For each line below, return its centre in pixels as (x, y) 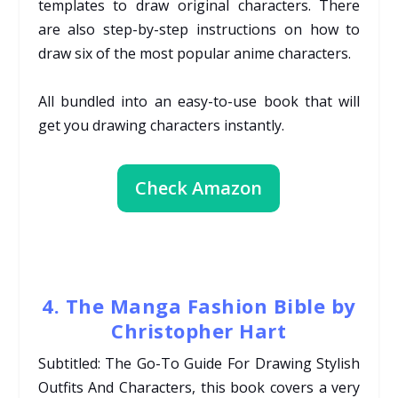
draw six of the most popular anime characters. (194, 53)
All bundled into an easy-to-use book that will (199, 101)
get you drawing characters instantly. (161, 125)
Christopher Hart (199, 330)
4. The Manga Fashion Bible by (199, 305)
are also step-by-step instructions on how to (199, 29)
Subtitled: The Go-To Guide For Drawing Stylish (199, 363)
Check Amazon (199, 187)
